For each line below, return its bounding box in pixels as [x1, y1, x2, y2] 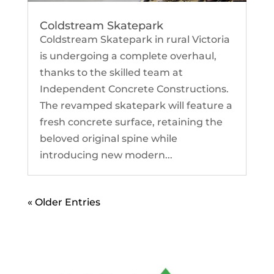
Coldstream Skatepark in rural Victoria [39, 33, 230, 45]
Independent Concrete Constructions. [39, 83, 229, 95]
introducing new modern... [39, 149, 172, 161]
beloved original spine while [39, 132, 177, 144]
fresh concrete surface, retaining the [39, 116, 223, 128]
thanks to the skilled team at [39, 66, 183, 78]
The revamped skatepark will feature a [39, 99, 232, 111]
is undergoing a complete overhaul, [39, 50, 217, 62]
